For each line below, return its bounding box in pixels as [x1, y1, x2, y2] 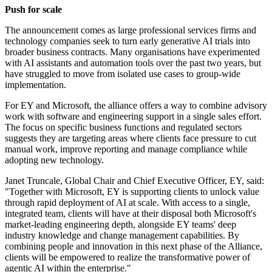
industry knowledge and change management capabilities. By [5, 230, 239, 241]
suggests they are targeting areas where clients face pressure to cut [5, 133, 256, 144]
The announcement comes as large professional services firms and [5, 25, 256, 36]
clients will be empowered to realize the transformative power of [5, 252, 250, 263]
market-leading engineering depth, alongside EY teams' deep [5, 219, 236, 230]
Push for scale [5, 4, 62, 15]
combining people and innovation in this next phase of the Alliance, [5, 241, 262, 252]
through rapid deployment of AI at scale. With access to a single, [5, 197, 250, 208]
